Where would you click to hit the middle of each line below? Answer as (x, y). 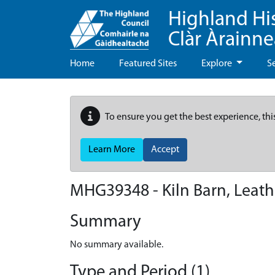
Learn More (112, 150)
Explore (218, 64)
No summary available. (117, 245)
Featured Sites (148, 64)
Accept (165, 150)
